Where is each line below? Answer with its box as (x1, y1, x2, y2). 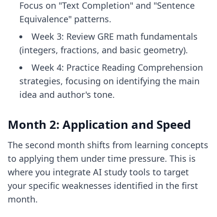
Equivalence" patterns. (19, 13, 111, 25)
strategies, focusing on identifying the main (19, 75, 200, 87)
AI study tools (93, 166, 150, 178)
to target (150, 166, 189, 178)
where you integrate (8, 166, 93, 178)
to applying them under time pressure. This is (8, 153, 196, 164)
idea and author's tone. (19, 89, 115, 100)
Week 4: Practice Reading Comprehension (31, 62, 203, 73)
